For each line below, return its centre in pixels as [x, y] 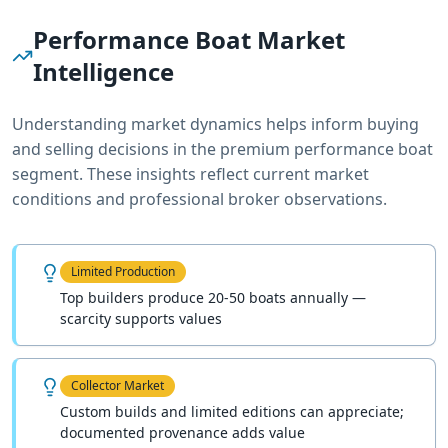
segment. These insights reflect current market [190, 173]
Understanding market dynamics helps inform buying [215, 123]
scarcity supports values [141, 318]
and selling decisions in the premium [153, 148]
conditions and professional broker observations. [199, 198]
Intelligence [104, 71]
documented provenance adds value [182, 432]
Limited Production [123, 271]
